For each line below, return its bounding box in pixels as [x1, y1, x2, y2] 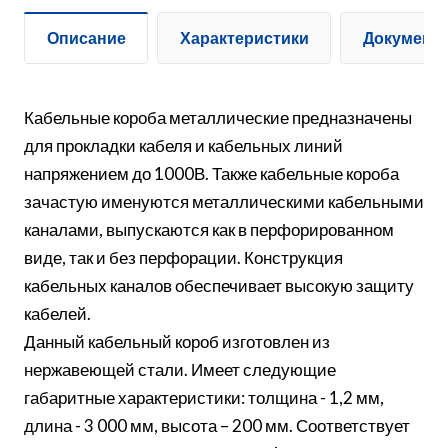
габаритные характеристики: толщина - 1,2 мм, [24, 386, 384, 408]
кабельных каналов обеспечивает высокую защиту [24, 274, 414, 296]
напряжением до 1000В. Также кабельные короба [24, 162, 399, 184]
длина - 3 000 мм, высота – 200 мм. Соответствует [24, 414, 410, 436]
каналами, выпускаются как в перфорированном [24, 218, 394, 240]
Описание [47, 27, 126, 47]
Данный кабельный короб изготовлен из [24, 330, 330, 352]
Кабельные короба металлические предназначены [24, 106, 412, 128]
